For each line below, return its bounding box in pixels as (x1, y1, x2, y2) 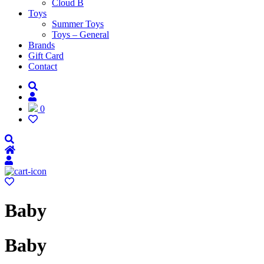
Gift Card (28, 51, 64, 61)
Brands (28, 40, 55, 50)
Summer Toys (52, 19, 104, 29)
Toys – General (52, 29, 109, 39)
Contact (28, 61, 57, 71)
